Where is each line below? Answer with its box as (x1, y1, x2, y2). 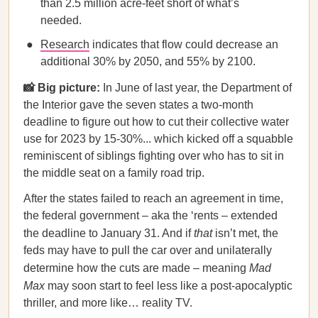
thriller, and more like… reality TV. (23, 297, 192, 309)
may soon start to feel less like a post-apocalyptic (48, 280, 292, 292)
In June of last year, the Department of (100, 82, 292, 94)
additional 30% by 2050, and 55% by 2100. (40, 55, 256, 67)
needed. (40, 14, 82, 26)
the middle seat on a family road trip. (23, 167, 204, 179)
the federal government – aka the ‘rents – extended (23, 209, 278, 221)
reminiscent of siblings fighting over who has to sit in (23, 150, 284, 162)
